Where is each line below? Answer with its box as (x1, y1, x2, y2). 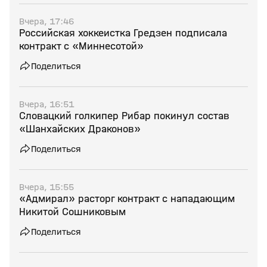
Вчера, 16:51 (19, 98, 74, 110)
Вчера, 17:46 (19, 15, 74, 27)
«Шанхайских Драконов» (19, 123, 141, 135)
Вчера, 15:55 (19, 181, 74, 193)
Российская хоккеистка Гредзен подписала (19, 27, 227, 39)
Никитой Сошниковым (19, 206, 126, 218)
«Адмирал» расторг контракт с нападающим (19, 193, 235, 205)
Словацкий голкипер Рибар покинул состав (19, 110, 229, 122)
